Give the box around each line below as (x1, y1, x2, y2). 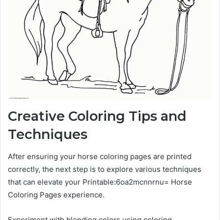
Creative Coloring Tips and (8, 108, 187, 125)
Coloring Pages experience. (8, 190, 105, 199)
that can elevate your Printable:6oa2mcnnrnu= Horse (8, 177, 192, 187)
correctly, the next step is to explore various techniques (8, 164, 201, 174)
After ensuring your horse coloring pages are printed (8, 151, 192, 161)
